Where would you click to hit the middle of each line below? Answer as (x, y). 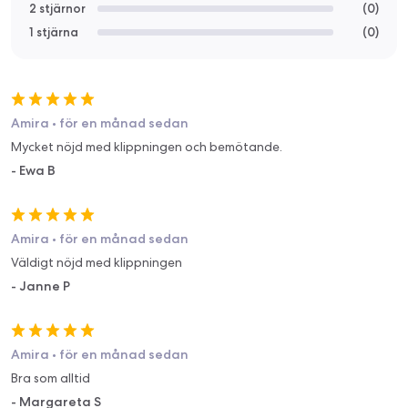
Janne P (45, 286)
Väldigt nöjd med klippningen (97, 262)
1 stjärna (54, 32)
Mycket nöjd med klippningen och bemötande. (147, 146)
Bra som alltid (51, 377)
